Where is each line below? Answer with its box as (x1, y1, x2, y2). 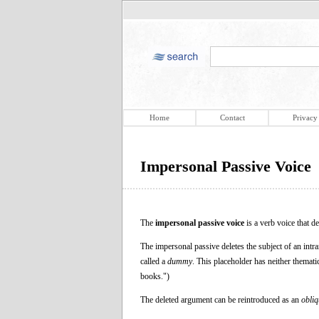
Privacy (292, 113, 318, 122)
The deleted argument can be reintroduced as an (140, 294, 301, 305)
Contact (219, 113, 245, 122)
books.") (140, 271, 169, 281)
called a (140, 256, 167, 266)
